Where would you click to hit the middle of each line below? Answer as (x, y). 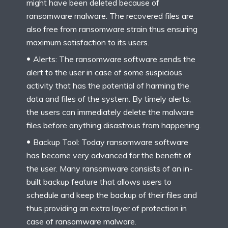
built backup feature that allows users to (99, 181)
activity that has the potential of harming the (108, 85)
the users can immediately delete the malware (110, 112)
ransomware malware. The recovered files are (110, 16)
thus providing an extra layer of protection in (107, 208)
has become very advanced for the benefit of (109, 155)
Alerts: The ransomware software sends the (114, 59)
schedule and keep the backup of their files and (112, 195)
